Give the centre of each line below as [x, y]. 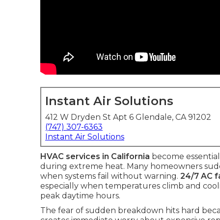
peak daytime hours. [80, 196]
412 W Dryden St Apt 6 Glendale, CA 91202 [128, 117]
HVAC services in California [95, 156]
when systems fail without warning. [110, 176]
